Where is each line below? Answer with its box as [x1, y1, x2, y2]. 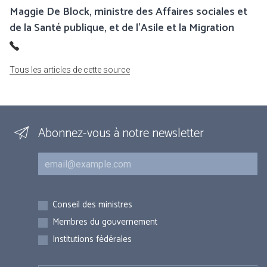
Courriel [38, 151, 72, 166]
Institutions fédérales [52, 232, 132, 247]
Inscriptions [38, 193, 82, 208]
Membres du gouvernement [52, 215, 157, 230]
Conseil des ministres [52, 197, 132, 213]
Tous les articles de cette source [10, 65, 130, 75]
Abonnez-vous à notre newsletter [38, 123, 204, 144]
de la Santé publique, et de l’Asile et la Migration [10, 19, 234, 38]
